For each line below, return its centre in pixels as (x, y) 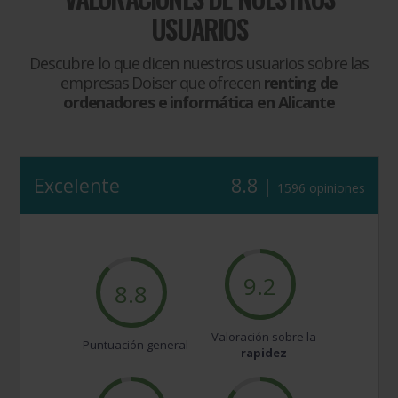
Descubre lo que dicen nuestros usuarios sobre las (199, 64)
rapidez (264, 353)
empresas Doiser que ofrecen (162, 83)
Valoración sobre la (264, 337)
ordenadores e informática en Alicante (199, 103)
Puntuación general (135, 345)
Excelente (77, 186)
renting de (300, 83)
